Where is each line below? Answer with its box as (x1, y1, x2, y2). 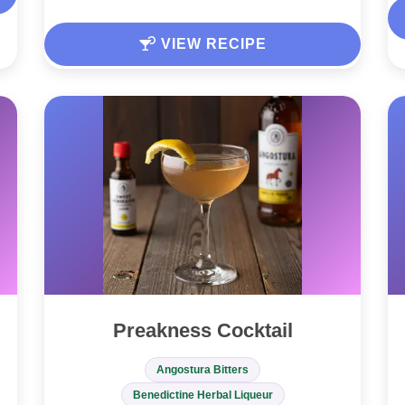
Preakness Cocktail (112, 319, 293, 343)
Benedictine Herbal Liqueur (132, 389, 273, 402)
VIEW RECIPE (155, 36, 267, 52)
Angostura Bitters (156, 363, 249, 377)
